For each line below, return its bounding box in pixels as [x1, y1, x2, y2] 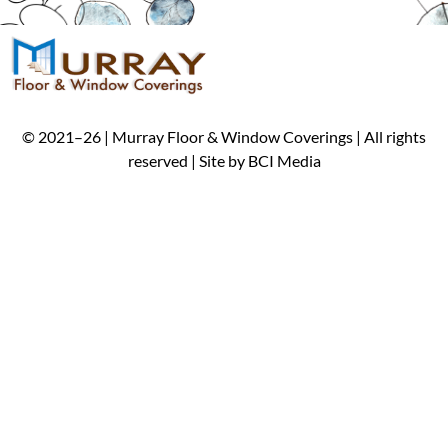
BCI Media [247, 150, 321, 170]
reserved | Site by [127, 150, 248, 170]
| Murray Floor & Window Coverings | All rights [101, 126, 426, 146]
